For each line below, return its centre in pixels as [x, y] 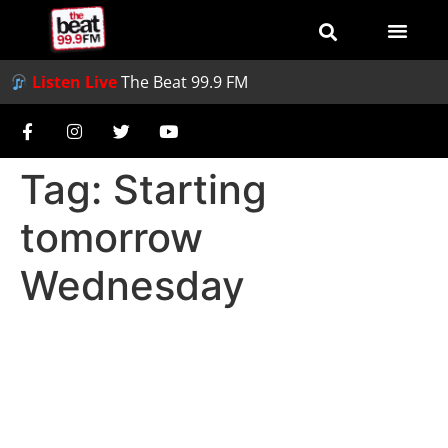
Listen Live [75, 82]
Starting [190, 189]
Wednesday [132, 285]
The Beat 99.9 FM [185, 82]
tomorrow [111, 237]
